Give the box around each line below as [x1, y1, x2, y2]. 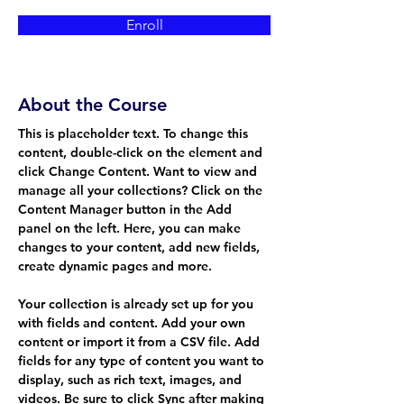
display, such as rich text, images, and [18, 372, 245, 388]
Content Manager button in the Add [18, 201, 235, 217]
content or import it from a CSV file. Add [18, 334, 263, 350]
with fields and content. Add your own [18, 315, 249, 331]
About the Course [18, 94, 167, 115]
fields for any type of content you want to [18, 353, 268, 369]
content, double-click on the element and [18, 144, 266, 161]
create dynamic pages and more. [18, 258, 212, 274]
